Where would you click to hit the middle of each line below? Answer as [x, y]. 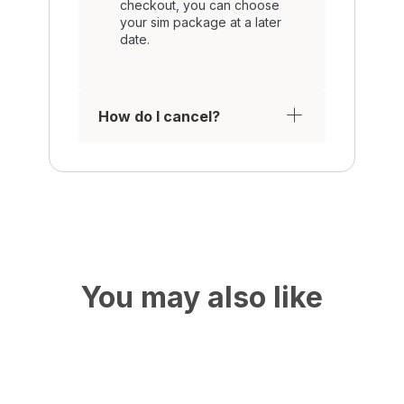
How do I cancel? [159, 116]
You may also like [202, 297]
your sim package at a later [200, 22]
